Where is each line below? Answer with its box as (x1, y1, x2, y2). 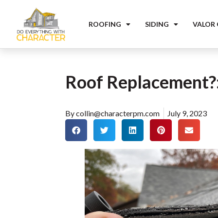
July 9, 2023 (167, 109, 207, 118)
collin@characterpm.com (76, 109, 160, 118)
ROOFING (88, 19, 121, 28)
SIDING (145, 19, 169, 28)
